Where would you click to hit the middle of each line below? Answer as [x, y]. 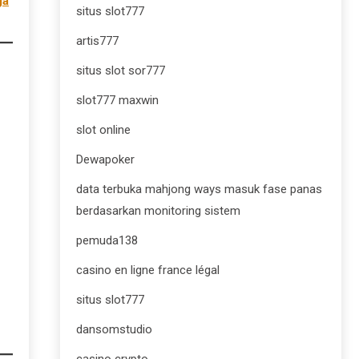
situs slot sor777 [121, 71]
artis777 [97, 41]
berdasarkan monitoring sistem [158, 211]
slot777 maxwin [117, 100]
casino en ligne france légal [148, 270]
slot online [103, 130]
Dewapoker [105, 159]
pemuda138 [107, 240]
